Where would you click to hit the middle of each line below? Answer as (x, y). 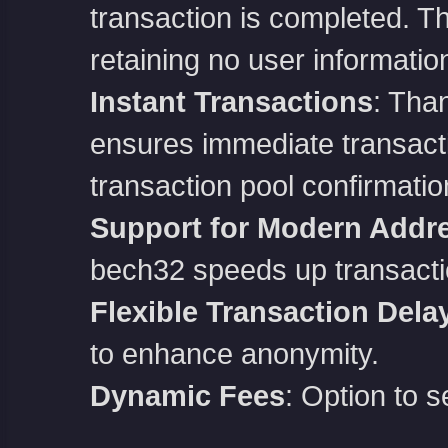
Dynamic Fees (187, 396)
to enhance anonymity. (234, 354)
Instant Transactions (231, 102)
